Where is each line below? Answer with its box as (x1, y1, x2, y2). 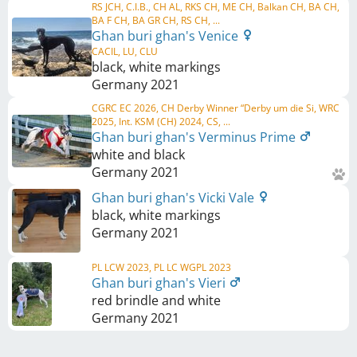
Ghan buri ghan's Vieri (92, 274, 229, 292)
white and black (92, 146, 185, 163)
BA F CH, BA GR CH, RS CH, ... (92, 14, 220, 27)
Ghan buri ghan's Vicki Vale (92, 189, 257, 206)
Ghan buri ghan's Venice (92, 27, 241, 45)
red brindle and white (92, 292, 221, 309)
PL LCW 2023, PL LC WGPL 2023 (92, 261, 231, 274)
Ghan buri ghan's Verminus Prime (92, 128, 299, 146)
